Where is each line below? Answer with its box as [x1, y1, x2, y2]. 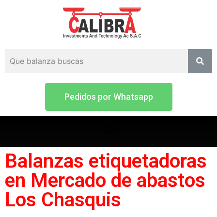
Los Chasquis [5, 188, 121, 212]
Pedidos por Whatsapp [64, 92, 153, 102]
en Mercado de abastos [5, 169, 205, 192]
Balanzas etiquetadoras [5, 150, 207, 173]
